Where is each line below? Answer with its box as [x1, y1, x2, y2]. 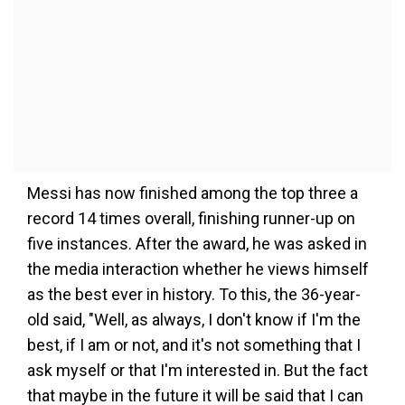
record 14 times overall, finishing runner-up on [27, 209, 355, 228]
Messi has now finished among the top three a [27, 184, 358, 202]
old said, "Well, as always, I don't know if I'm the [27, 310, 361, 329]
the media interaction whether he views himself [27, 259, 369, 278]
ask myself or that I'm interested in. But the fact [27, 361, 368, 380]
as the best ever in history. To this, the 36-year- [27, 285, 361, 304]
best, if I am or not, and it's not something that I [27, 335, 361, 354]
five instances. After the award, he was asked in [27, 234, 367, 253]
